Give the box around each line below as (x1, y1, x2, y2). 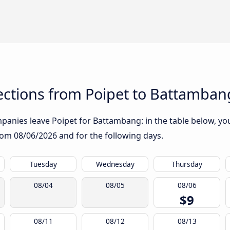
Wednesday (95, 159, 135, 169)
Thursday (171, 159, 202, 169)
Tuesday (29, 159, 57, 169)
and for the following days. (57, 130, 163, 142)
